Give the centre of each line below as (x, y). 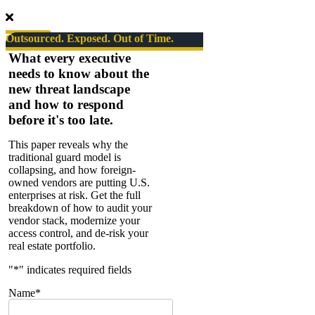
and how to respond (66, 104)
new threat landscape (70, 89)
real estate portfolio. (52, 245)
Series (71, 12)
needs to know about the (79, 73)
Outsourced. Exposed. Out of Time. (90, 39)
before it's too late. (61, 120)
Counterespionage (98, 50)
